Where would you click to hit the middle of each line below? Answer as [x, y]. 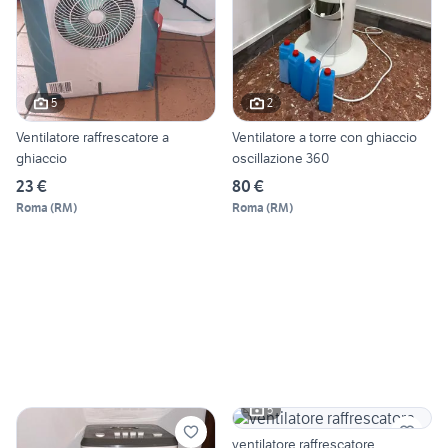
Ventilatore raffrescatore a [92, 136]
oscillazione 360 [280, 157]
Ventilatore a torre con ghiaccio [324, 136]
